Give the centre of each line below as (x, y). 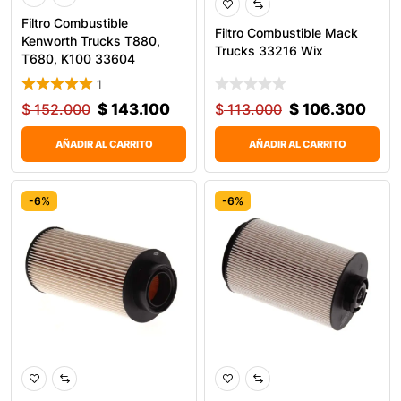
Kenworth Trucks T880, (91, 41)
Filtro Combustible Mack (286, 33)
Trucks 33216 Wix (269, 51)
